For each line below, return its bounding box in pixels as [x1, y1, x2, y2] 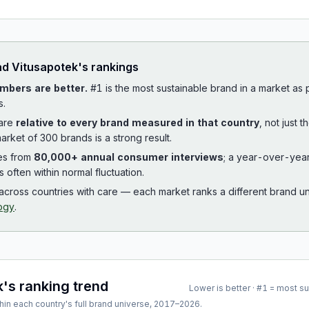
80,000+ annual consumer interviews [34, 151, 223, 163]
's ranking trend [3, 278, 108, 295]
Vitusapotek [12, 60, 78, 74]
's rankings [78, 60, 139, 74]
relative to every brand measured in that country [16, 117, 259, 128]
